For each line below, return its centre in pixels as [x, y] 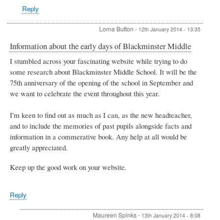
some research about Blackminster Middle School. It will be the [103, 72]
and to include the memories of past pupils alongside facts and [101, 126]
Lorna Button [116, 29]
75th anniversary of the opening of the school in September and [101, 82]
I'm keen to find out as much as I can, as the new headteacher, [101, 115]
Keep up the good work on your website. [68, 167]
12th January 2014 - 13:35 [169, 29]
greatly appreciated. [39, 147]
